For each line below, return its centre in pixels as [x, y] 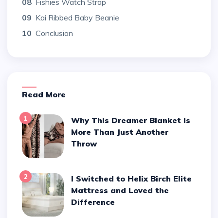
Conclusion [54, 33]
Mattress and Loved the [120, 190]
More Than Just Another [120, 132]
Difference [93, 202]
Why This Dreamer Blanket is [76, 120]
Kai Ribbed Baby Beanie [77, 17]
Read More [47, 94]
